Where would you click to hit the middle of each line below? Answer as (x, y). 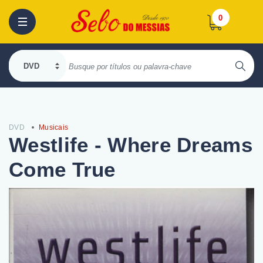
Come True (62, 169)
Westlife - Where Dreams (131, 145)
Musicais (53, 127)
